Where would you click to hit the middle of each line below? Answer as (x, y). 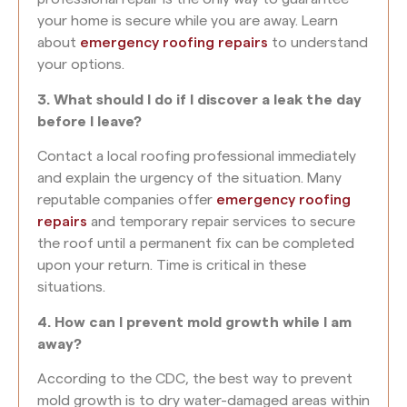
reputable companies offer (127, 200)
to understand (318, 43)
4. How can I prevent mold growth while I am (194, 322)
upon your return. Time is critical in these (172, 266)
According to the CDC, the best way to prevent (195, 378)
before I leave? (89, 121)
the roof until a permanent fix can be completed (196, 244)
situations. (71, 288)
